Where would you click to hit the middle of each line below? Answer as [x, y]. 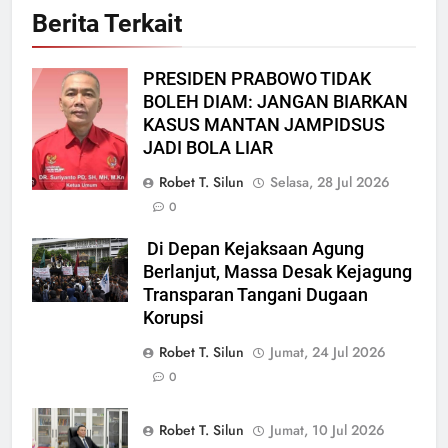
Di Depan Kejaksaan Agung [253, 248]
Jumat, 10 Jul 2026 [327, 429]
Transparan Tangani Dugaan [255, 294]
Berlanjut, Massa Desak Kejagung [277, 271]
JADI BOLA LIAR [208, 147]
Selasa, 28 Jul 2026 [330, 181]
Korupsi [173, 317]
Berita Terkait [107, 23]
